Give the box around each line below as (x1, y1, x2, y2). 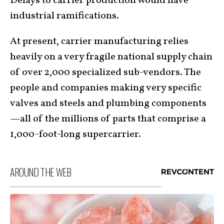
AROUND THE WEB (10, 164, 71, 180)
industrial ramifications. (10, 9, 119, 23)
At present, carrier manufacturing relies (10, 34, 188, 49)
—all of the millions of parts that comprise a (10, 112, 206, 126)
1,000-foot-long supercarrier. (10, 127, 141, 142)
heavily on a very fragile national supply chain (10, 50, 212, 64)
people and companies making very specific (10, 81, 201, 95)
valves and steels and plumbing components (10, 96, 206, 111)
